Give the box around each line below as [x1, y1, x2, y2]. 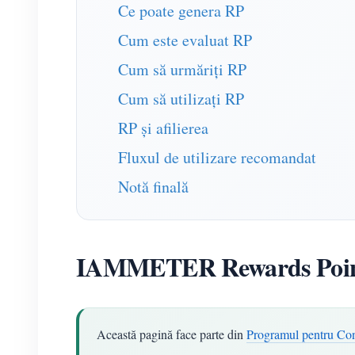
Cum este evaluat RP [118, 29, 252, 51]
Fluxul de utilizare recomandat [118, 147, 316, 168]
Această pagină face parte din [97, 326, 246, 342]
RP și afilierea [118, 117, 208, 139]
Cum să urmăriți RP [118, 59, 246, 80]
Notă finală [118, 176, 189, 197]
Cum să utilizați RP [118, 88, 244, 109]
